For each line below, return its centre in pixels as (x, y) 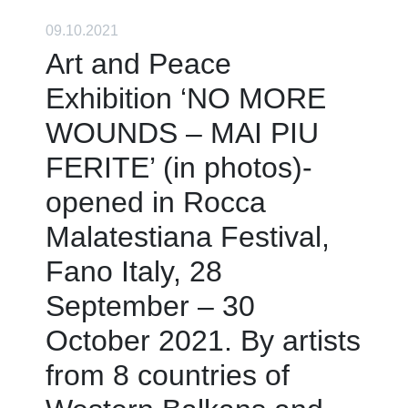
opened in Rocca (156, 202)
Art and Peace (138, 63)
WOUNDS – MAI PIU (182, 133)
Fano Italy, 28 (134, 271)
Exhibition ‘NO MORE (186, 98)
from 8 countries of (168, 375)
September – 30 (150, 306)
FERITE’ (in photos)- (179, 167)
